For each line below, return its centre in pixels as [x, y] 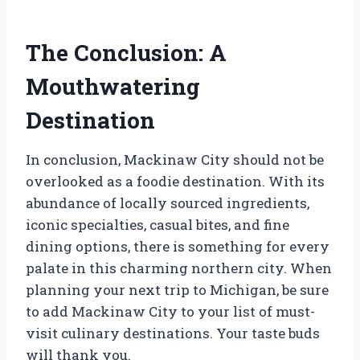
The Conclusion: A [126, 52]
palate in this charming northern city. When [179, 268]
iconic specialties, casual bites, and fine [157, 224]
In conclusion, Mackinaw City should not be [175, 159]
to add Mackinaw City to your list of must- [170, 311]
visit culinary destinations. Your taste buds [173, 333]
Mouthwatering [113, 86]
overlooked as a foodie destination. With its [175, 181]
